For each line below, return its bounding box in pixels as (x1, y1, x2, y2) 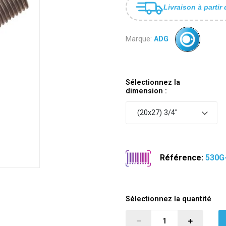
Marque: (126, 34, 152, 43)
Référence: (158, 153, 206, 163)
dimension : (126, 86, 167, 95)
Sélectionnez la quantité (126, 195, 211, 204)
